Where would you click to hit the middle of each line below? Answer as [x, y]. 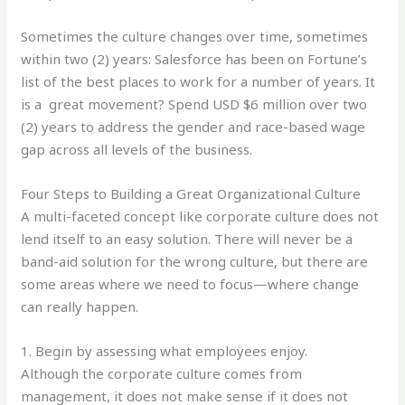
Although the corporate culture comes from [162, 373]
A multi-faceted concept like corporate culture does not [200, 216]
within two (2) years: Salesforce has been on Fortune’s [194, 58]
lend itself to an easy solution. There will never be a [187, 238]
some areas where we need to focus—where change [190, 283]
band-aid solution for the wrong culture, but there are [195, 261]
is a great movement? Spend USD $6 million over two [194, 104]
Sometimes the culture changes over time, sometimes [195, 36]
